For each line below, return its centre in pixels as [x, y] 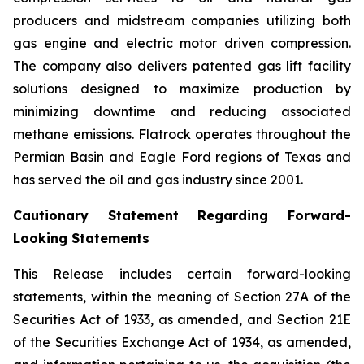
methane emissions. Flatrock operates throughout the [182, 134]
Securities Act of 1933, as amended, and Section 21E [182, 319]
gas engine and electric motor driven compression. [182, 43]
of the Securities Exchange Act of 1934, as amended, [182, 342]
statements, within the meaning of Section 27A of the [182, 297]
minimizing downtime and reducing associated [182, 111]
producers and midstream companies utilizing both [182, 20]
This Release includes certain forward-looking [182, 274]
